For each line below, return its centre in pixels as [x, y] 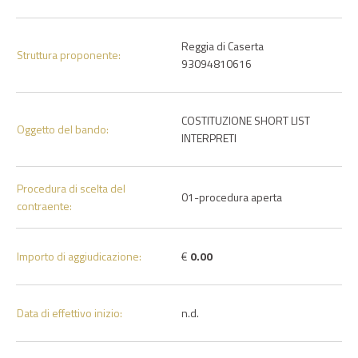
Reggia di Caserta [223, 46]
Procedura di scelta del [71, 188]
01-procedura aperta [232, 197]
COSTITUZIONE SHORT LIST [246, 120]
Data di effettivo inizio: [70, 313]
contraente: [44, 206]
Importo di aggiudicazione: [79, 256]
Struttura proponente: [69, 55]
